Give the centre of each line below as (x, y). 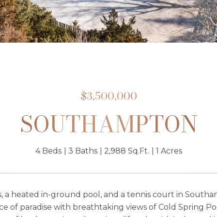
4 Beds (48, 151)
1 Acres (169, 151)
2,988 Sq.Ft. (126, 151)
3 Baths (83, 151)
